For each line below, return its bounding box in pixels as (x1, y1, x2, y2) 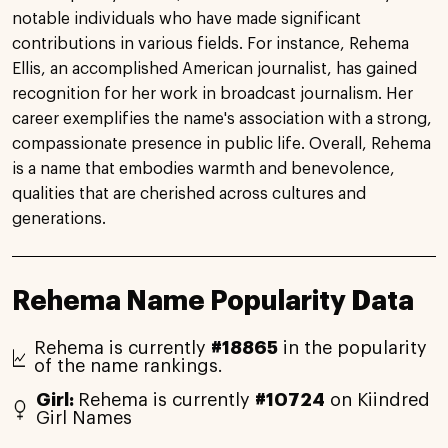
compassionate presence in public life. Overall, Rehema (12, 135, 431, 152)
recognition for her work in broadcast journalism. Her (12, 85, 413, 102)
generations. (12, 210, 106, 227)
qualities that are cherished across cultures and (12, 185, 366, 202)
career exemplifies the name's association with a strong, (12, 110, 432, 127)
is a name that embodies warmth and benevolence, (12, 160, 395, 177)
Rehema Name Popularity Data (12, 287, 414, 315)
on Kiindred (325, 390, 431, 409)
